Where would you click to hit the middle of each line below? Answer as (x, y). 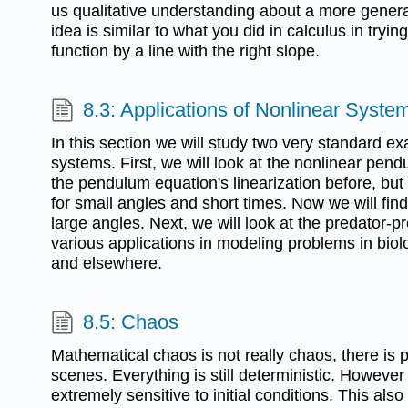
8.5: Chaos (131, 322)
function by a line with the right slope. (185, 51)
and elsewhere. (107, 263)
